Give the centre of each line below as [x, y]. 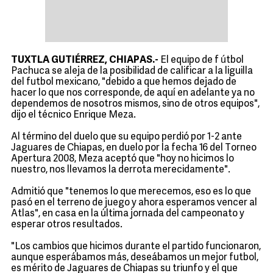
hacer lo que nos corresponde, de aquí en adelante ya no [133, 94]
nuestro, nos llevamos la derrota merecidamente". [122, 170]
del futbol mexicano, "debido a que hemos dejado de [124, 83]
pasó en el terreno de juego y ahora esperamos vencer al [134, 203]
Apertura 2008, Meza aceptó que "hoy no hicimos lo [122, 159]
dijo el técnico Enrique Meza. [75, 115]
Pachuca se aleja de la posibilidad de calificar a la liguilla [132, 72]
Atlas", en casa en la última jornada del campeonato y [128, 214]
